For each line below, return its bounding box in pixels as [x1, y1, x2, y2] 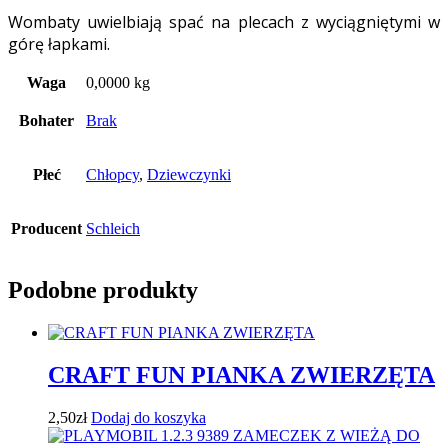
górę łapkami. [8, 32, 110, 55]
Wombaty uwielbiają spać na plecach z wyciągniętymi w [8, 10, 440, 33]
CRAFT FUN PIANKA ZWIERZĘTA [48, 361, 435, 388]
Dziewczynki [147, 165, 231, 183]
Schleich [86, 219, 140, 237]
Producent [11, 219, 82, 237]
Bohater [19, 111, 74, 129]
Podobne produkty [8, 276, 198, 303]
